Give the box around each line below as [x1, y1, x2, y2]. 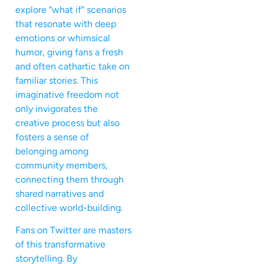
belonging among [15, 145, 88, 157]
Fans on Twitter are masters [15, 225, 131, 236]
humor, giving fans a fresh [15, 46, 123, 58]
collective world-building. [15, 202, 123, 213]
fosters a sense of [15, 131, 89, 143]
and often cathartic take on [15, 60, 130, 72]
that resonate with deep [15, 18, 116, 29]
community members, [15, 159, 108, 171]
